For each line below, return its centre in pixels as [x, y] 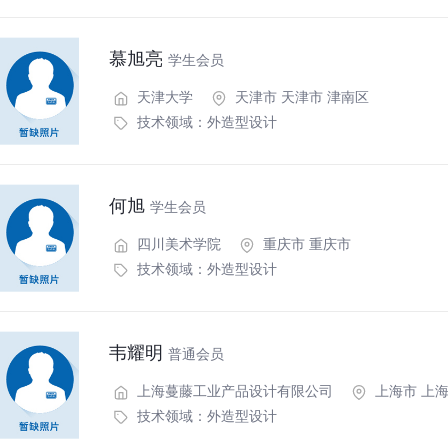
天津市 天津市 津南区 [300, 96]
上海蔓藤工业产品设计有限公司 [233, 390]
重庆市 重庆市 [305, 243]
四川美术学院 [177, 243]
